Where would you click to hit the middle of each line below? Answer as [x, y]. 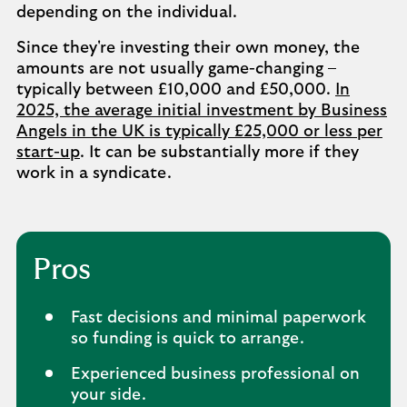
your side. [109, 395]
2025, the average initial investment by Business [202, 111]
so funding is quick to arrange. [188, 339]
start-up [48, 153]
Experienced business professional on [215, 374]
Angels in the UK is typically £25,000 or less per [199, 132]
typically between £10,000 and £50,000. [176, 90]
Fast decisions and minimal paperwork [218, 318]
